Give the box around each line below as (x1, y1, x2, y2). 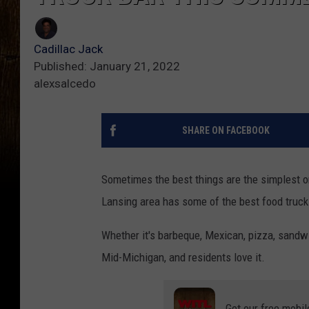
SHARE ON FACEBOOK (181, 125, 270, 137)
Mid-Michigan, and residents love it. (101, 250, 265, 265)
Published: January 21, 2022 (34, 59, 180, 74)
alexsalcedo (34, 77, 96, 91)
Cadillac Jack (34, 42, 103, 57)
